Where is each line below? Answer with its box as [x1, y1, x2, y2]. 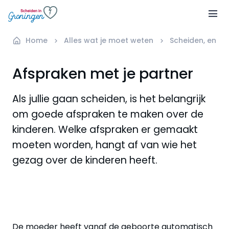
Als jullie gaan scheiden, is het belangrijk [12, 91, 205, 106]
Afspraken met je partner [12, 63, 193, 84]
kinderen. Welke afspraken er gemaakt [12, 122, 198, 136]
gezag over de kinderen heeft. [12, 153, 157, 167]
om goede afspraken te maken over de [12, 107, 203, 121]
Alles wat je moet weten [64, 35, 153, 45]
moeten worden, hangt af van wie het [12, 138, 197, 152]
